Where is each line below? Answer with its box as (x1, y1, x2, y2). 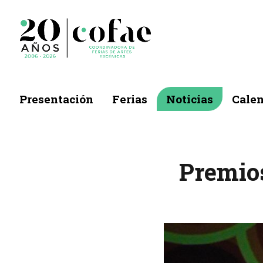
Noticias (166, 92, 213, 107)
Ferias (112, 92, 147, 107)
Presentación (19, 92, 93, 107)
